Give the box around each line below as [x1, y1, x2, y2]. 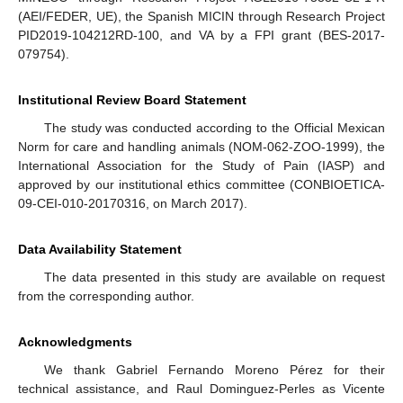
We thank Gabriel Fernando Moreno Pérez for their [43, 363, 385, 378]
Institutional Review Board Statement [18, 93, 246, 108]
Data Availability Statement [18, 242, 182, 257]
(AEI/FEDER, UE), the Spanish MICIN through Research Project [18, 9, 385, 24]
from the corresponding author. [18, 289, 194, 304]
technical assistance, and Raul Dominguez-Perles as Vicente [18, 381, 385, 397]
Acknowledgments [18, 335, 132, 350]
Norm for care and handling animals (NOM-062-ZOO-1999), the [18, 139, 385, 155]
